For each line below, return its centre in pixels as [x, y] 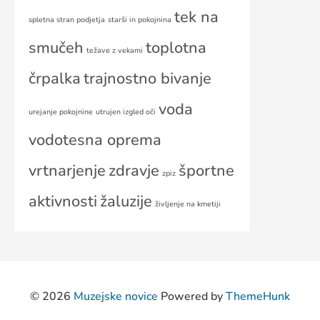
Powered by [192, 297]
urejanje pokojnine [61, 112]
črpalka [55, 79]
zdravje [134, 171]
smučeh [56, 48]
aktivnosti [63, 202]
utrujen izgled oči [126, 112]
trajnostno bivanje [147, 79]
